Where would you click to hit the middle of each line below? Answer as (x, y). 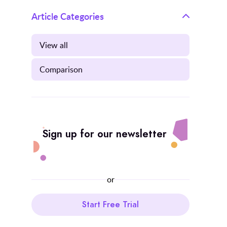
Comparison (61, 69)
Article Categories (68, 16)
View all (54, 45)
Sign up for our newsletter (105, 134)
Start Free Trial (110, 205)
